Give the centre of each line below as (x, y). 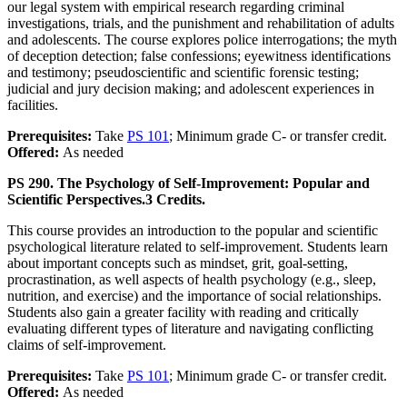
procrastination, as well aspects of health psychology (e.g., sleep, (192, 280)
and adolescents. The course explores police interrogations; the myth (202, 40)
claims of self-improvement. (87, 345)
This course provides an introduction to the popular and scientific (193, 231)
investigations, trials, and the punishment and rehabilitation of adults (201, 24)
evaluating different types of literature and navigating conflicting (190, 329)
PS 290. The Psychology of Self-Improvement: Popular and (189, 184)
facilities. (33, 105)
